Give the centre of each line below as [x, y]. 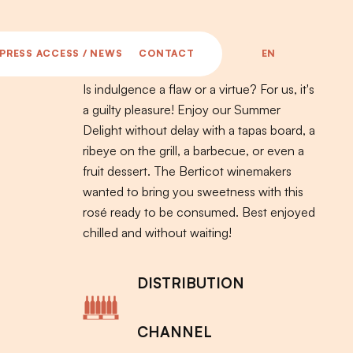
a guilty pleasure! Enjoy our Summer [181, 110]
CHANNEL [174, 331]
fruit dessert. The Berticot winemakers [187, 171]
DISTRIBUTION [190, 282]
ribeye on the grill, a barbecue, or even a [193, 150]
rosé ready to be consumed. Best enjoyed [199, 212]
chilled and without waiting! [157, 232]
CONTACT [167, 54]
